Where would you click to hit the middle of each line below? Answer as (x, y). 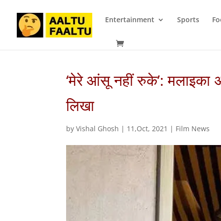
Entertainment (130, 19)
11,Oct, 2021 (147, 129)
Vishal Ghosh (98, 129)
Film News (193, 129)
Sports (188, 19)
